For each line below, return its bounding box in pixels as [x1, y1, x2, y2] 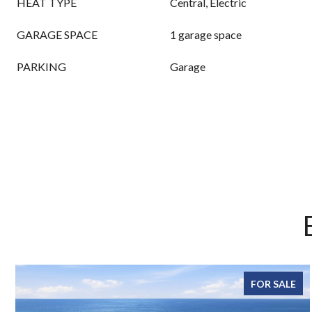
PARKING [17, 60, 66, 73]
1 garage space [170, 28, 242, 41]
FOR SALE [251, 278, 296, 290]
